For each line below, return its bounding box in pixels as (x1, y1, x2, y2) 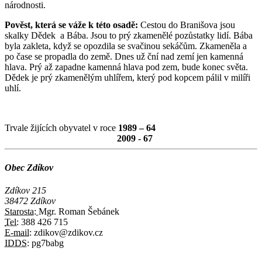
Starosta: (5, 206, 39, 216)
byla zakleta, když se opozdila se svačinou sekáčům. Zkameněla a (5, 41, 247, 51)
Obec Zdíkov (5, 162, 53, 173)
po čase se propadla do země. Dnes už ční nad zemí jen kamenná (5, 51, 243, 62)
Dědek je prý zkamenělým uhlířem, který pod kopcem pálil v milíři (5, 73, 250, 83)
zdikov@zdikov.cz (32, 227, 103, 237)
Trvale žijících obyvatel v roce (5, 123, 118, 133)
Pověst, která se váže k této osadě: (5, 20, 140, 30)
